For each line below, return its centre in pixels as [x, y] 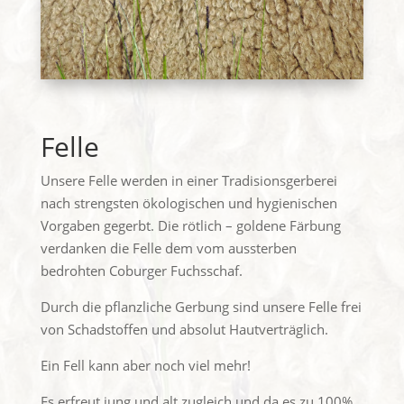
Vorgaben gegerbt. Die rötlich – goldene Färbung [190, 225]
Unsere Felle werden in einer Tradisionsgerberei [188, 180]
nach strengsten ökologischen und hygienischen [188, 202]
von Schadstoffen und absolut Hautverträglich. [184, 329]
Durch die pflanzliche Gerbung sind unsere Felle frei [201, 306]
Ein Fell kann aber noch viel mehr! [145, 365]
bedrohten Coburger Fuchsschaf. [141, 270]
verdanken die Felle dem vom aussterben [168, 248]
